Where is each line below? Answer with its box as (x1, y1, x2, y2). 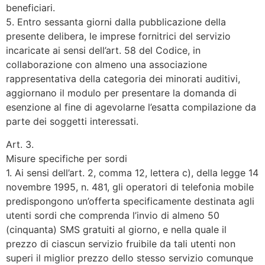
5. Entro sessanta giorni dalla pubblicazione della (6, 16, 226, 28)
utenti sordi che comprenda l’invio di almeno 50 (6, 209, 219, 221)
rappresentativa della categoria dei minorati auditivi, (6, 73, 240, 85)
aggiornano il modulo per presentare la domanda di (6, 87, 237, 99)
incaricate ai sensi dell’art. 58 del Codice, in (6, 44, 201, 57)
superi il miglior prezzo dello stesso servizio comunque (6, 251, 253, 264)
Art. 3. (6, 138, 34, 150)
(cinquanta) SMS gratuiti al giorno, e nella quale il (6, 223, 227, 235)
